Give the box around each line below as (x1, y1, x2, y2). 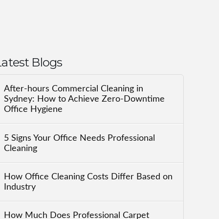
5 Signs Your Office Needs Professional (4, 133, 155, 142)
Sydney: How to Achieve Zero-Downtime (4, 95, 165, 104)
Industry (4, 183, 36, 192)
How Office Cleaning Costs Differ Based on (4, 173, 173, 181)
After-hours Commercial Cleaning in (4, 85, 144, 93)
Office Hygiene (4, 105, 63, 114)
